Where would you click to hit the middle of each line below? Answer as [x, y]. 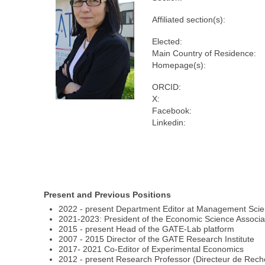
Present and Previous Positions [108, 195]
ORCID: [166, 87]
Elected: [167, 42]
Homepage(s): [179, 65]
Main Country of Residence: [204, 54]
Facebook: [172, 111]
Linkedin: [169, 123]
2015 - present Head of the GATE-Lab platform [147, 229]
